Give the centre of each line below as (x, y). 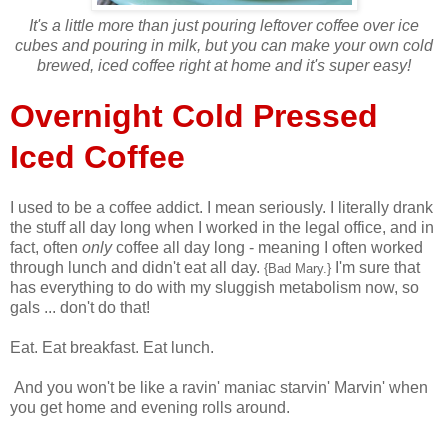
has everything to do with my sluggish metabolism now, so (214, 287)
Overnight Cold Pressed (194, 115)
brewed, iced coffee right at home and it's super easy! (224, 65)
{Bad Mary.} (297, 268)
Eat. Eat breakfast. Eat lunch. (112, 347)
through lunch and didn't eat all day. (137, 267)
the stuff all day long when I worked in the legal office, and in (222, 227)
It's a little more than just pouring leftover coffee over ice (224, 25)
